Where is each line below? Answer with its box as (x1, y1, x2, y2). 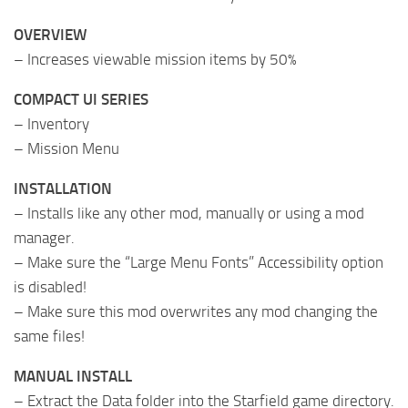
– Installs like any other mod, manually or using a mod (14, 204, 364, 223)
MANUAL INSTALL (14, 367, 132, 386)
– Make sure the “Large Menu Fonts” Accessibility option (14, 253, 383, 272)
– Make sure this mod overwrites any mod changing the (14, 302, 378, 321)
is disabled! (14, 278, 87, 297)
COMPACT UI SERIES (14, 90, 148, 109)
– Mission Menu (14, 139, 119, 158)
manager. (14, 229, 75, 248)
